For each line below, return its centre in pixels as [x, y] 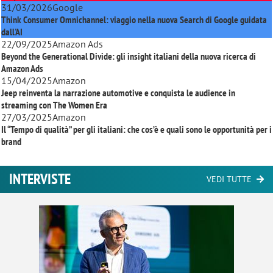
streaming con [27, 105]
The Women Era [80, 105]
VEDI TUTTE [229, 179]
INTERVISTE [40, 179]
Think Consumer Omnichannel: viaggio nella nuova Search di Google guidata [134, 19]
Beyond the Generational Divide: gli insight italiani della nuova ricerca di [129, 56]
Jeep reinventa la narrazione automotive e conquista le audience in [118, 92]
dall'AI [12, 31]
